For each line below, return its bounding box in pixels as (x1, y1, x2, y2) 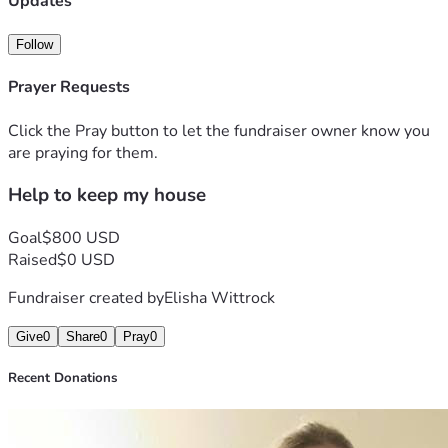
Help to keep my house (8, 182, 206, 209)
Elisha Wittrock (164, 286, 275, 309)
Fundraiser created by (8, 286, 164, 309)
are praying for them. (8, 141, 158, 164)
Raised (8, 248, 57, 271)
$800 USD (42, 226, 120, 249)
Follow (16, 36, 53, 52)
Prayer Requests (8, 76, 130, 99)
